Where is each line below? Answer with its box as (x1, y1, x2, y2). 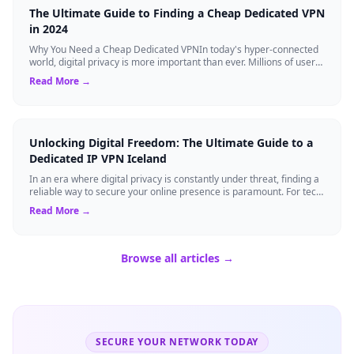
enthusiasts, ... (29, 197, 92, 211)
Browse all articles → (120, 250, 234, 265)
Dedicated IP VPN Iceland (29, 150, 167, 166)
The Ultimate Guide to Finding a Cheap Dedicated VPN (29, 5, 325, 21)
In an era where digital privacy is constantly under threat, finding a (29, 171, 319, 186)
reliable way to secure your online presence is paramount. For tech (29, 184, 322, 198)
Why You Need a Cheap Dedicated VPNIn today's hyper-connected (29, 42, 318, 56)
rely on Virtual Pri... (29, 67, 111, 81)
